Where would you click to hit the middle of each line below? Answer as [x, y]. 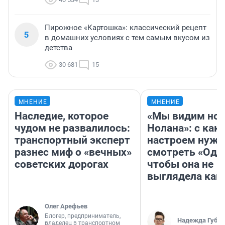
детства [59, 48]
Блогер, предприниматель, [83, 216]
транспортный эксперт [72, 140]
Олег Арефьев [66, 206]
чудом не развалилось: [72, 128]
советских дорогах [62, 164]
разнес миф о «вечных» [73, 152]
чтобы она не [180, 164]
